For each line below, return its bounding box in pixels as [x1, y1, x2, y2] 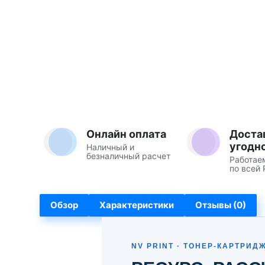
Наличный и [86, 142, 134, 153]
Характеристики [99, 199, 174, 211]
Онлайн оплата [86, 128, 166, 141]
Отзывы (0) [195, 199, 246, 211]
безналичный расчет [86, 151, 170, 161]
